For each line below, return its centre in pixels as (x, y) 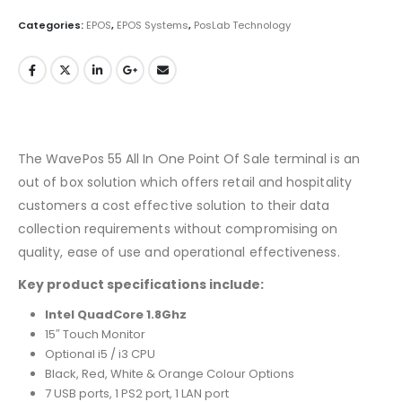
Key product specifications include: (141, 284)
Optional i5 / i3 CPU (100, 354)
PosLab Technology (242, 26)
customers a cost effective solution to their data (174, 205)
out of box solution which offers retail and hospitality (185, 182)
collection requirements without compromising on (178, 228)
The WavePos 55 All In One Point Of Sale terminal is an (189, 158)
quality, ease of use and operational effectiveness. (179, 252)
